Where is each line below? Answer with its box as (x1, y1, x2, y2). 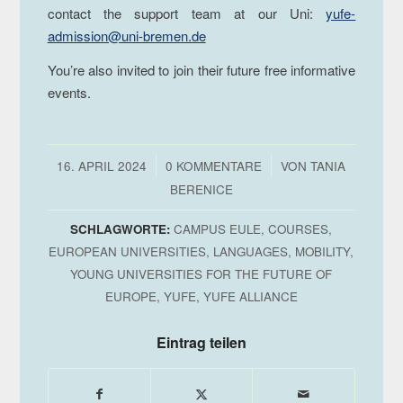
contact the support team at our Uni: (47, 4, 327, 22)
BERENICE (169, 180, 233, 198)
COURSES (268, 219, 329, 237)
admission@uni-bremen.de (47, 26, 206, 45)
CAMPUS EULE (174, 219, 262, 237)
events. (47, 82, 91, 102)
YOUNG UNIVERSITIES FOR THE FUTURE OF (70, 264, 333, 282)
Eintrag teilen (156, 331, 246, 353)
